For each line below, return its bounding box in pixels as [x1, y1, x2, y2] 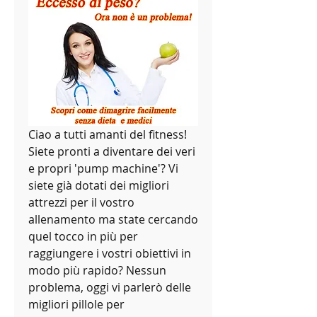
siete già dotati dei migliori [28, 178, 169, 194]
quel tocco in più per [28, 229, 138, 245]
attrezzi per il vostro [28, 195, 134, 211]
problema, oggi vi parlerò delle [28, 279, 191, 296]
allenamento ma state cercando [28, 212, 198, 228]
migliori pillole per [28, 296, 125, 313]
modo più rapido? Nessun [28, 263, 166, 279]
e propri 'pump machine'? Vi [28, 161, 178, 177]
